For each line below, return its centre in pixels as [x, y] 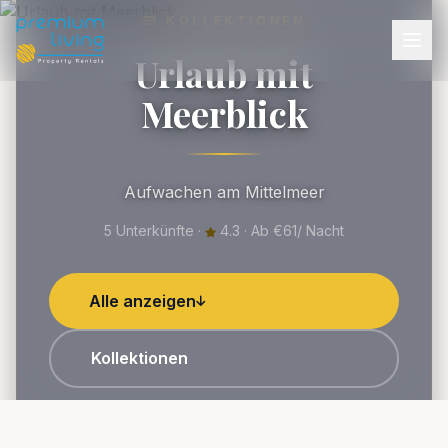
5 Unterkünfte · [154, 230]
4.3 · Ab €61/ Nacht [280, 230]
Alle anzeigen [142, 300]
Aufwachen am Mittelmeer [224, 191]
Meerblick [224, 112]
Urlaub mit [224, 72]
